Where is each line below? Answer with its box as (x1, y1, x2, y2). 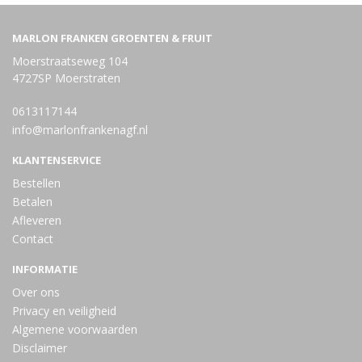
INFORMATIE (12, 262, 78, 276)
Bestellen (12, 175, 61, 191)
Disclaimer (12, 340, 67, 356)
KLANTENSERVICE (12, 153, 101, 167)
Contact (12, 231, 53, 246)
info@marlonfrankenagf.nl (12, 122, 148, 137)
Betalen (12, 194, 53, 209)
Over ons (12, 284, 60, 300)
